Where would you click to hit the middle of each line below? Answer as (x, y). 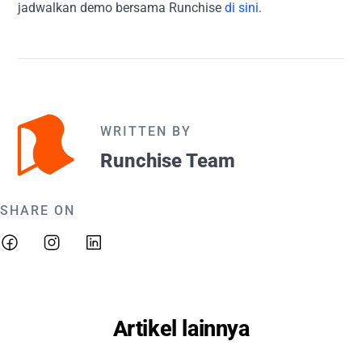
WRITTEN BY (146, 131)
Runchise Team (168, 161)
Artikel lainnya (181, 329)
